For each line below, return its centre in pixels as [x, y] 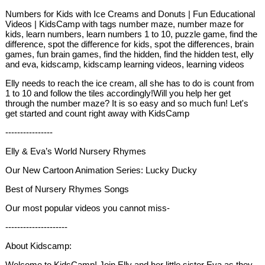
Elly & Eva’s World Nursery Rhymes [76, 151]
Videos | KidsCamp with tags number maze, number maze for [125, 24]
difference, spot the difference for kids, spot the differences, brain [130, 44]
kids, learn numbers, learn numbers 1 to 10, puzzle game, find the [132, 34]
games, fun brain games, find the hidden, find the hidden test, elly [130, 54]
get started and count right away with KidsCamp [98, 114]
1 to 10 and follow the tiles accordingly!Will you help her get [118, 93]
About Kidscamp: [39, 246]
